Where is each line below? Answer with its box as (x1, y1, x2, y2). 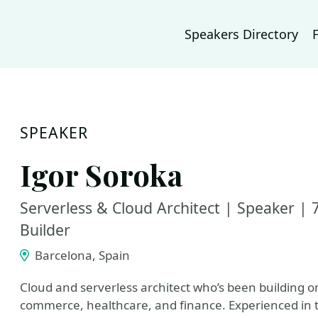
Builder (20, 219, 70, 240)
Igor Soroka (20, 155, 182, 194)
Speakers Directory (185, 26, 298, 43)
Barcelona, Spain (31, 247, 130, 263)
